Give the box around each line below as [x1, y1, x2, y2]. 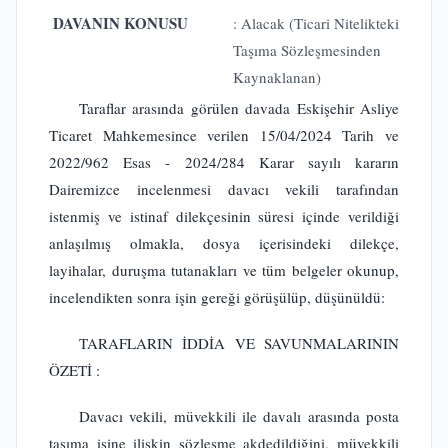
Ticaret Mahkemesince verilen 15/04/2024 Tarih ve [49, 125, 399, 145]
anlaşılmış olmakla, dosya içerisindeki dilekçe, [49, 233, 399, 253]
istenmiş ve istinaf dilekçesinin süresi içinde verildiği [49, 206, 399, 226]
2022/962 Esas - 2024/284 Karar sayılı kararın [49, 152, 399, 172]
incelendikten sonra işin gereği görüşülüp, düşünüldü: [49, 287, 385, 307]
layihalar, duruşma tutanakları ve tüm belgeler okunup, [49, 260, 399, 280]
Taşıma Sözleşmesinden [233, 40, 381, 60]
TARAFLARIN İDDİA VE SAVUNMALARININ [79, 332, 399, 353]
